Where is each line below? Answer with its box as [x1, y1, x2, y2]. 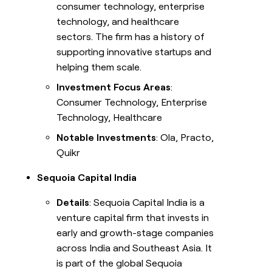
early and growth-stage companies [56, 227, 214, 239]
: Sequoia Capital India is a [89, 197, 205, 209]
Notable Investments [56, 132, 157, 144]
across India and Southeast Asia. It [56, 242, 212, 254]
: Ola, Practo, [156, 132, 214, 144]
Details [56, 197, 90, 209]
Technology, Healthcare [56, 112, 163, 124]
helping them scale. [56, 61, 142, 73]
